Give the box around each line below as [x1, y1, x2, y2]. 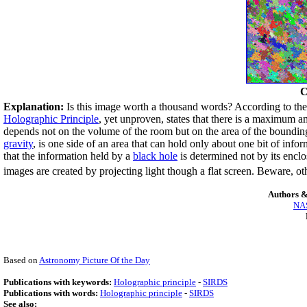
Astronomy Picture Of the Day [39, 254, 150, 265]
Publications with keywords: [3, 276, 114, 287]
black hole [133, 150, 177, 162]
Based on [3, 254, 39, 265]
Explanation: [3, 101, 64, 113]
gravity [3, 138, 33, 150]
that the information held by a [3, 150, 133, 162]
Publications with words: [3, 287, 100, 298]
